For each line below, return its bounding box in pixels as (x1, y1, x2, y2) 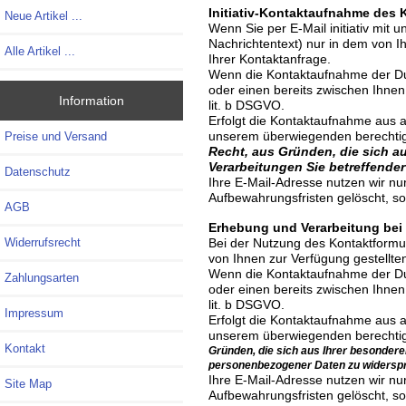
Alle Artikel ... (5, 43, 75, 58)
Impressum (5, 306, 63, 321)
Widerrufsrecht (5, 236, 81, 250)
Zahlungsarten (5, 271, 79, 285)
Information (58, 93, 124, 109)
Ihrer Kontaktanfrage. (208, 52, 331, 67)
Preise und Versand (5, 130, 107, 144)
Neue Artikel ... (5, 8, 82, 23)
